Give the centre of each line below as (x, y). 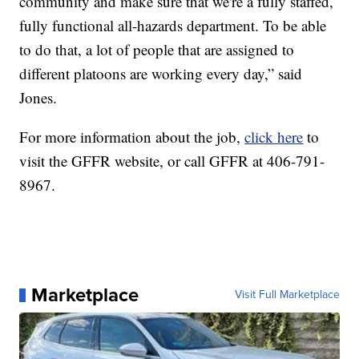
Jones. (38, 98)
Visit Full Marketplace (287, 295)
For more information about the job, (132, 137)
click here (274, 137)
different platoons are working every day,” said (161, 74)
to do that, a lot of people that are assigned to (157, 50)
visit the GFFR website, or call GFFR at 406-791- (172, 161)
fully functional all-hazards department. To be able (173, 26)
